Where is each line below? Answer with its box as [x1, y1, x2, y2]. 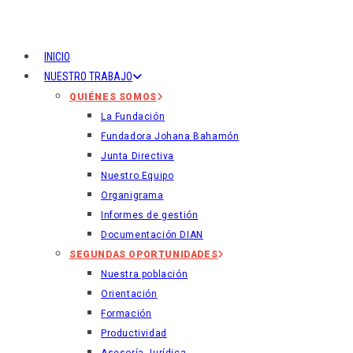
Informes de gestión [101, 210, 199, 221]
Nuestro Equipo [101, 170, 174, 181]
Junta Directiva [101, 150, 174, 162]
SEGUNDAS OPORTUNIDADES [69, 249, 218, 260]
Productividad [101, 328, 167, 339]
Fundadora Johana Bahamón [101, 131, 240, 142]
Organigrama [101, 190, 164, 201]
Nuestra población [101, 269, 188, 280]
